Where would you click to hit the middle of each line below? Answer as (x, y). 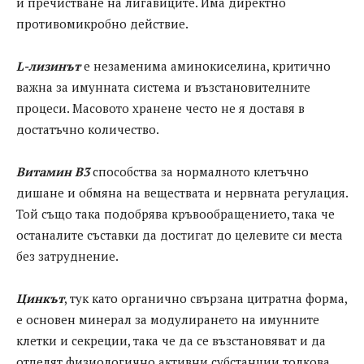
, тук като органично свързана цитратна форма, (206, 299)
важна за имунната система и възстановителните (163, 87)
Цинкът (40, 299)
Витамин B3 (53, 172)
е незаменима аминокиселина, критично (206, 66)
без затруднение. (67, 256)
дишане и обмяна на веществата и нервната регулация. (182, 193)
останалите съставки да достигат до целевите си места (180, 235)
